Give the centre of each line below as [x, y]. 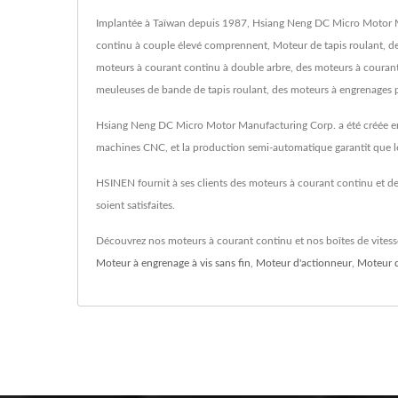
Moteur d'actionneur [304, 263]
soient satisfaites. [135, 205]
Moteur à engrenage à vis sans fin [173, 263]
